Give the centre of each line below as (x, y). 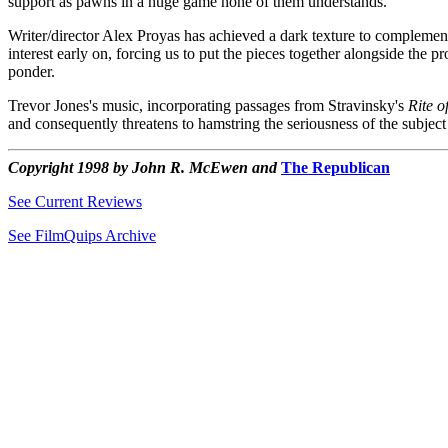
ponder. (31, 71)
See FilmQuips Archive (82, 235)
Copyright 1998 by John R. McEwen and (144, 167)
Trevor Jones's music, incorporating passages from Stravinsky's (208, 105)
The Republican (335, 167)
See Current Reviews (75, 201)
